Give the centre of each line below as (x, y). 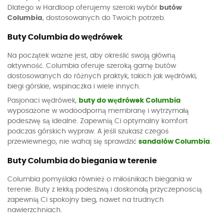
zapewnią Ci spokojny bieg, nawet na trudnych (86, 200)
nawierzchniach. (35, 210)
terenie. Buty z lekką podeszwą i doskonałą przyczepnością (105, 190)
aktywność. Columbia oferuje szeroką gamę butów (92, 66)
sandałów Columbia (174, 142)
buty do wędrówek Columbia (130, 101)
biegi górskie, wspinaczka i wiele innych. (75, 86)
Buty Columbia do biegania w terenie (82, 161)
